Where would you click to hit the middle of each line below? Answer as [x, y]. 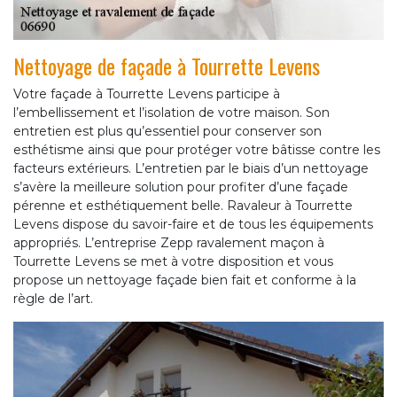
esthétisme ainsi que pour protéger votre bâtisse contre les [197, 150]
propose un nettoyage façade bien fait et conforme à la [185, 280]
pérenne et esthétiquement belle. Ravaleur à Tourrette [183, 206]
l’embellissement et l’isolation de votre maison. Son [171, 113]
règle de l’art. [53, 299]
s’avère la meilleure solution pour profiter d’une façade [181, 187]
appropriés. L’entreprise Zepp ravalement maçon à [169, 243]
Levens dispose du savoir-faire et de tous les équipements [193, 225]
